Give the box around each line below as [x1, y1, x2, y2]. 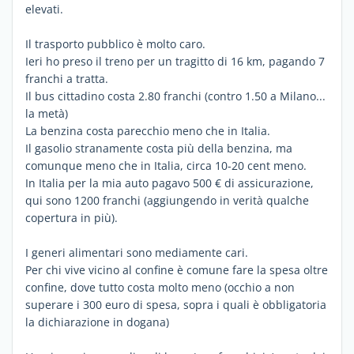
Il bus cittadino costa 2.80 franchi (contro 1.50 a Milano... [25, 88, 326, 104]
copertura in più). [25, 210, 118, 225]
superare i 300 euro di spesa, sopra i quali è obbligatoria [25, 297, 326, 312]
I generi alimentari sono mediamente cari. [25, 245, 248, 260]
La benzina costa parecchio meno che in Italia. [25, 123, 270, 138]
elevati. [25, 2, 63, 17]
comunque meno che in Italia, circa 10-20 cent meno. [25, 158, 307, 173]
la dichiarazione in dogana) [25, 314, 169, 330]
